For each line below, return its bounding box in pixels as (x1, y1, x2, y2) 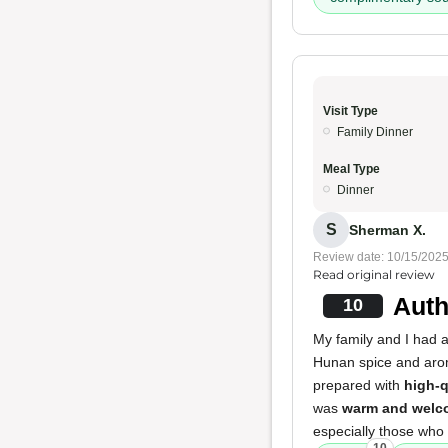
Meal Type (323, 162, 380, 176)
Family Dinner (337, 125, 413, 139)
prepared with (313, 377, 404, 393)
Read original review (313, 267, 435, 282)
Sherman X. (349, 221, 426, 238)
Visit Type (323, 104, 378, 118)
